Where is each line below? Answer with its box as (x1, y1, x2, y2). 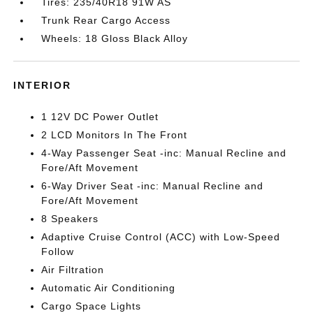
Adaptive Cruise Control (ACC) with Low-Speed (41, 231, 281, 242)
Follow (41, 245, 75, 257)
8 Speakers (41, 212, 99, 224)
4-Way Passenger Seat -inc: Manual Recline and (41, 147, 287, 159)
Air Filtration (41, 263, 105, 275)
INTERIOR (13, 79, 72, 91)
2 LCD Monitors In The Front (41, 129, 188, 140)
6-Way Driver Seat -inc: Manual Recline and (41, 180, 264, 191)
